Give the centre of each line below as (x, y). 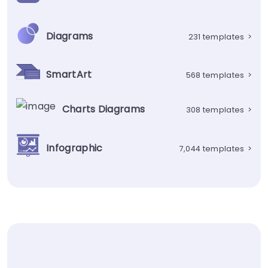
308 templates (215, 109)
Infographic (74, 148)
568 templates (215, 75)
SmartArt (69, 75)
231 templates (216, 36)
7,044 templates (212, 148)
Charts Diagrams (103, 109)
